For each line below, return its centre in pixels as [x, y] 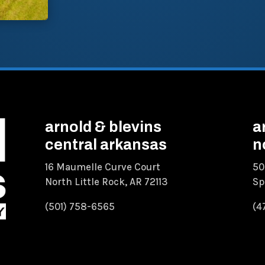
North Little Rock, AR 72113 [106, 181]
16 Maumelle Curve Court [102, 167]
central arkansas [106, 144]
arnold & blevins [103, 127]
